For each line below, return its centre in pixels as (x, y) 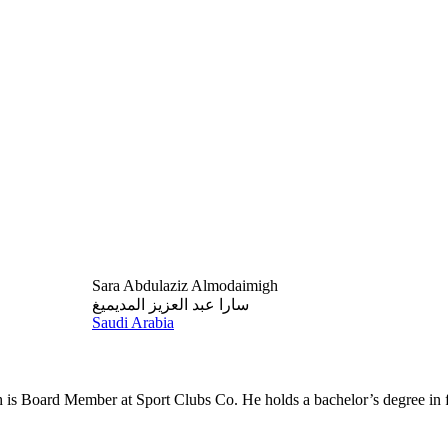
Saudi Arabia (133, 322)
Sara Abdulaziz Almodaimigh (185, 285)
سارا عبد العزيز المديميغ (170, 304)
